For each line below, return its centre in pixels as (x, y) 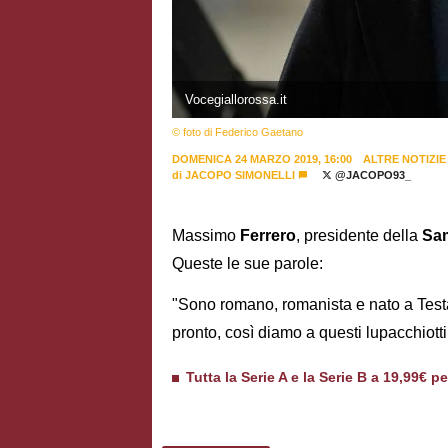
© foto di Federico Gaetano (237, 131)
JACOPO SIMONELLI (240, 174)
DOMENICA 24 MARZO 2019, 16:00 (262, 158)
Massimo (206, 236)
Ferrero (268, 236)
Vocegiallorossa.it (235, 99)
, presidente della (359, 236)
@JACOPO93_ (371, 174)
